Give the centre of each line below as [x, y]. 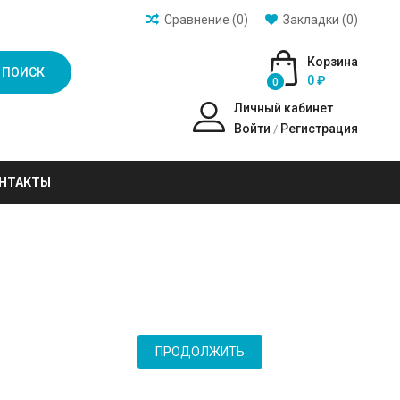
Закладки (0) [320, 20]
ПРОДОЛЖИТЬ [200, 352]
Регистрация [319, 129]
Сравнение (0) [206, 20]
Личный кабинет [283, 108]
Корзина [332, 62]
